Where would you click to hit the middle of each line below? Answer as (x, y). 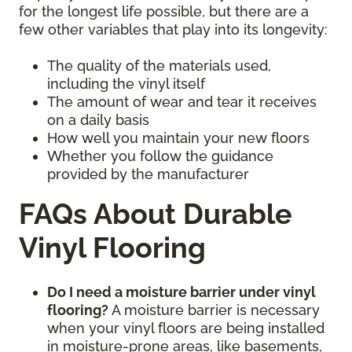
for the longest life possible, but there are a (164, 11)
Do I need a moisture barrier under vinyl (181, 291)
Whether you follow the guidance (160, 156)
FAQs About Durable (156, 213)
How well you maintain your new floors (178, 137)
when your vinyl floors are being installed (186, 328)
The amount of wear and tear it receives (182, 101)
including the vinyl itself (126, 83)
